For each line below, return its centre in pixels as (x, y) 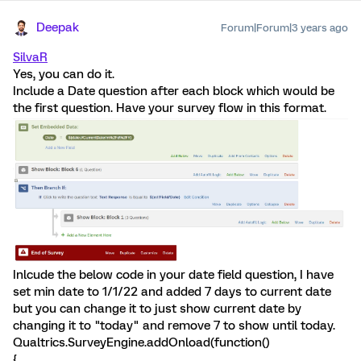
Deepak (58, 27)
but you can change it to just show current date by (157, 309)
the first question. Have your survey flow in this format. (170, 108)
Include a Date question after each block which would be (174, 91)
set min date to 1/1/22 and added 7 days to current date (172, 292)
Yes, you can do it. (64, 74)
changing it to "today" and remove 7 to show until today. (174, 326)
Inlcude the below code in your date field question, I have (173, 275)
